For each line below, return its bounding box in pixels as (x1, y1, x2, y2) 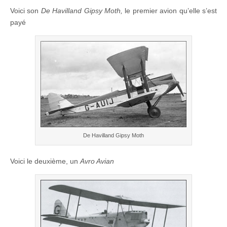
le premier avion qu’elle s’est (125, 7, 217, 15)
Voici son (10, 7, 41, 15)
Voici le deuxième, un (10, 157, 80, 166)
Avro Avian (80, 157, 114, 166)
